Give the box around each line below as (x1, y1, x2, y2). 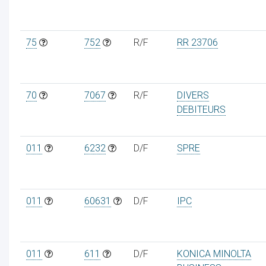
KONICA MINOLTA (176, 248, 251, 259)
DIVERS (176, 89, 209, 101)
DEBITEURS (176, 103, 226, 115)
